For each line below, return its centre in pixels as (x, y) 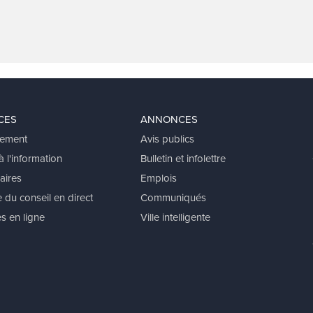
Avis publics (168, 139)
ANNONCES (169, 119)
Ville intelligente (176, 217)
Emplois (159, 178)
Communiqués (174, 198)
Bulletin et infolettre (183, 159)
